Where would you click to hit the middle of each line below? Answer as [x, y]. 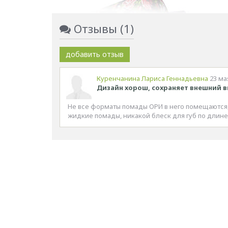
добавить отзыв [95, 54]
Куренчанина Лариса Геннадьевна [152, 78]
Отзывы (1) [102, 28]
